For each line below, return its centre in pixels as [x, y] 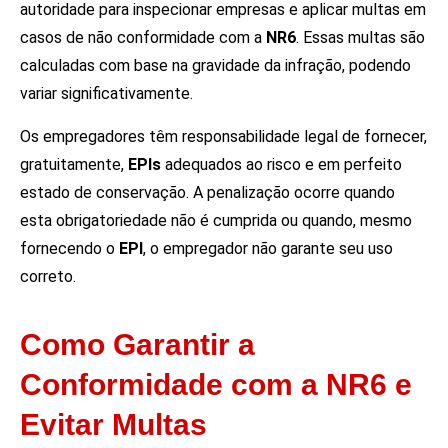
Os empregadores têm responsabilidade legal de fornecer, [223, 136]
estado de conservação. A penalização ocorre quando [207, 192]
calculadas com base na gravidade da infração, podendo [215, 66]
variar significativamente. [106, 94]
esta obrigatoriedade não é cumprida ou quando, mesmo [216, 220]
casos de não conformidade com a [143, 38]
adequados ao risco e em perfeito [281, 164]
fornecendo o [69, 248]
